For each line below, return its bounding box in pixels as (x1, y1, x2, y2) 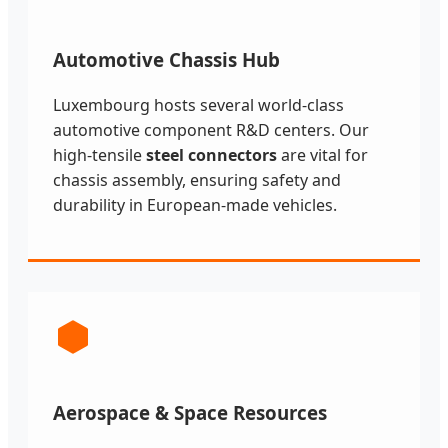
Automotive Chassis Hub (53, 47, 280, 73)
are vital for (277, 143, 368, 166)
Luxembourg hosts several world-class (53, 93, 344, 116)
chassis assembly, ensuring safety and (53, 168, 341, 191)
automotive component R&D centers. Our (53, 118, 369, 141)
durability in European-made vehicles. (53, 193, 337, 216)
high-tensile (53, 143, 146, 166)
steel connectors (146, 143, 277, 166)
